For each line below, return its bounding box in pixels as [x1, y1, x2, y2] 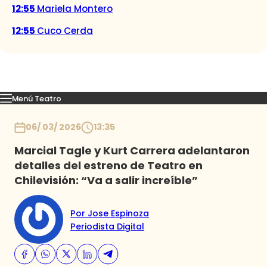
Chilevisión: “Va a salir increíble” [14, 173, 198, 188]
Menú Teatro [12, 92, 61, 104]
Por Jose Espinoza [70, 207, 150, 219]
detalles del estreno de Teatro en [14, 158, 203, 173]
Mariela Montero [37, 2, 113, 15]
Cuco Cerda [37, 24, 93, 38]
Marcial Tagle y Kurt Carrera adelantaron [14, 143, 250, 159]
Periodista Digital [70, 220, 145, 232]
